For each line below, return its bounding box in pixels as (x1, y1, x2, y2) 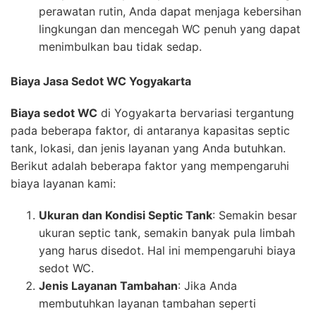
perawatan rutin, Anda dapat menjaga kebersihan (39, 4, 301, 18)
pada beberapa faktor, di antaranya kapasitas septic (11, 123, 290, 138)
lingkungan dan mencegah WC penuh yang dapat (39, 21, 300, 36)
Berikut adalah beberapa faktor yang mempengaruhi (11, 158, 289, 173)
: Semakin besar (212, 207, 297, 222)
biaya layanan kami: (11, 176, 116, 190)
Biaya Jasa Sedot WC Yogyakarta (11, 73, 191, 88)
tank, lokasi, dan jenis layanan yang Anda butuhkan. (11, 140, 286, 155)
